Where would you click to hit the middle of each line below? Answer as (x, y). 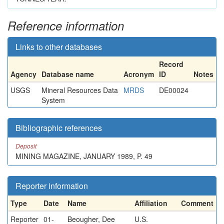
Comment (197, 203)
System (53, 100)
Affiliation (151, 203)
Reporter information (52, 186)
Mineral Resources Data (80, 90)
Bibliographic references (59, 128)
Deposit (26, 146)
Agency (23, 74)
